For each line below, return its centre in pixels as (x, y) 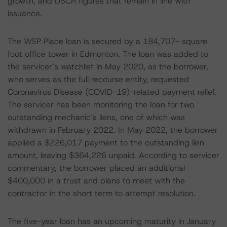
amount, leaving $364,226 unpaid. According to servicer (113, 155)
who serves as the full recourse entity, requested (98, 79)
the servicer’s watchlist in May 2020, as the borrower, (108, 67)
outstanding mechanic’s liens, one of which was (96, 117)
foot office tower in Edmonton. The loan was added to (108, 54)
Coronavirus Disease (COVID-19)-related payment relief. (112, 92)
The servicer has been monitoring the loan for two (101, 105)
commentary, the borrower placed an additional (96, 168)
